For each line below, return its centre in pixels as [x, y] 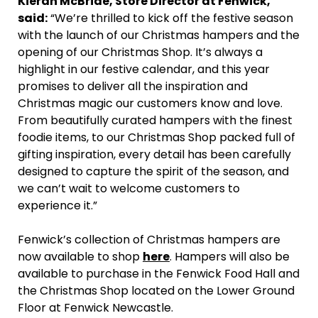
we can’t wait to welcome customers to [129, 189]
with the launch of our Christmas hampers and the [159, 35]
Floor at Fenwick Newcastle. [95, 308]
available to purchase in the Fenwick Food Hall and [159, 274]
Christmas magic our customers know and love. [150, 104]
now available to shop [80, 257]
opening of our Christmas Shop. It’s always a [140, 53]
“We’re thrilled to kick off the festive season [170, 18]
